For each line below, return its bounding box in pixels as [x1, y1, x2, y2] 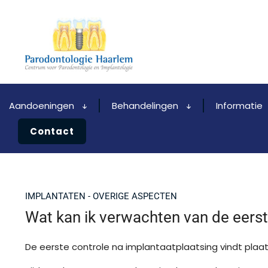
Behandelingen [112, 99, 181, 112]
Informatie [216, 99, 265, 112]
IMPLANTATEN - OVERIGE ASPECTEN [25, 191, 177, 202]
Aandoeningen [9, 99, 77, 112]
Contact [30, 125, 74, 138]
